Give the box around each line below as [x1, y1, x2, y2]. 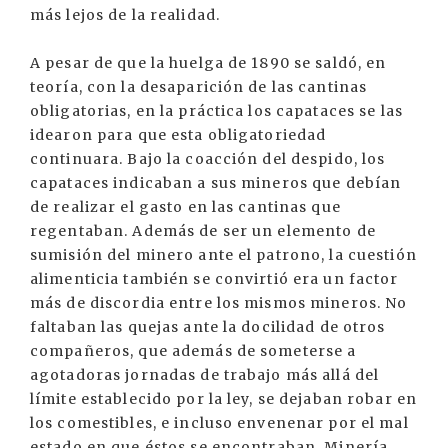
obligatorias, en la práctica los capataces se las [30, 102, 403, 120]
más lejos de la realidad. [30, 6, 220, 24]
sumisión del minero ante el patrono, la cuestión [30, 246, 417, 264]
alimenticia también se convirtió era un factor [30, 270, 399, 288]
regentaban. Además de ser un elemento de [30, 222, 376, 240]
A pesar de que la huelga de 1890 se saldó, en [30, 54, 387, 72]
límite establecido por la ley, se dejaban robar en [30, 390, 417, 408]
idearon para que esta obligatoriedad [30, 126, 327, 144]
